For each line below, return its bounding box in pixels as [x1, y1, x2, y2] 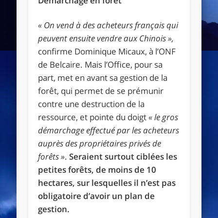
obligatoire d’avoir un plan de [38, 190, 155, 201]
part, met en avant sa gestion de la [38, 72, 168, 83]
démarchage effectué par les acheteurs [38, 124, 180, 136]
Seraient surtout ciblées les [69, 150, 178, 162]
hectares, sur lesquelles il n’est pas [38, 177, 176, 188]
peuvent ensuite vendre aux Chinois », [38, 32, 174, 44]
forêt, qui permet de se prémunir [38, 85, 164, 96]
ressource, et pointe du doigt [38, 111, 149, 123]
